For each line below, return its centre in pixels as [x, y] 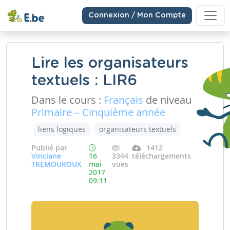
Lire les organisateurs [110, 63]
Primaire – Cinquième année [98, 112]
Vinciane [46, 156]
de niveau [167, 100]
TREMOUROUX [56, 164]
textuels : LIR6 [84, 81]
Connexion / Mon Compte [137, 15]
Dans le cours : [68, 100]
